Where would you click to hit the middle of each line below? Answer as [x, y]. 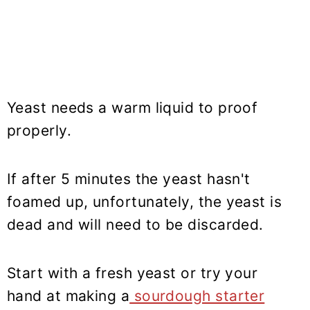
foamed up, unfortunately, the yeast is [145, 201]
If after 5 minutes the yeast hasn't [129, 179]
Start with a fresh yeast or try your [133, 273]
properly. [39, 130]
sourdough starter [197, 295]
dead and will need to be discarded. [135, 224]
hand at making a [69, 295]
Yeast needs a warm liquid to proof [133, 107]
